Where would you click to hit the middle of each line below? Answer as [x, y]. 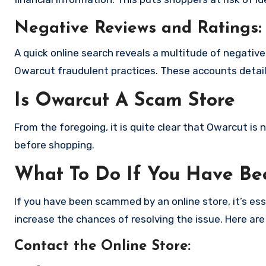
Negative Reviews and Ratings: [138, 29]
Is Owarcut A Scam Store [125, 101]
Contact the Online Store [101, 247]
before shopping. [54, 145]
